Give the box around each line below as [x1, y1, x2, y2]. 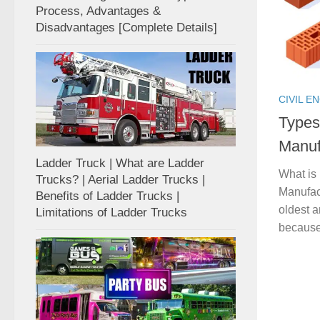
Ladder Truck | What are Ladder [36, 156, 204, 170]
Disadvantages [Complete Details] [36, 20, 217, 34]
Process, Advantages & [36, 4, 161, 18]
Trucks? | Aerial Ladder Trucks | [36, 172, 205, 186]
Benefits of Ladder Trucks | [36, 189, 179, 203]
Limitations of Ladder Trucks [36, 205, 187, 219]
